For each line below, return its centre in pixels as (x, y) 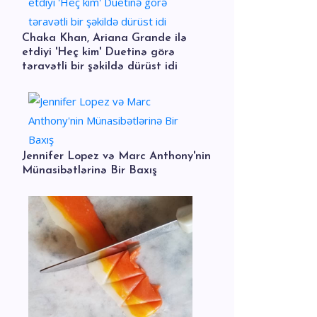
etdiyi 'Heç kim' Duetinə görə (98, 52)
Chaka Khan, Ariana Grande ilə (104, 38)
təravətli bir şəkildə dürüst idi (100, 67)
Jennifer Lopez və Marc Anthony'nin (116, 156)
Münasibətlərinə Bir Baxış (90, 171)
